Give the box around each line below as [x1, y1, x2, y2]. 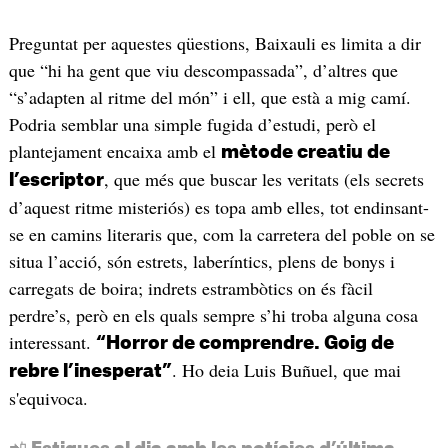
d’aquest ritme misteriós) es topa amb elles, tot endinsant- [8, 195, 429, 220]
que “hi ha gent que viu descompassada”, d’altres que [8, 58, 398, 83]
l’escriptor [8, 171, 104, 190]
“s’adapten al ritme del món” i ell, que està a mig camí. [8, 85, 411, 110]
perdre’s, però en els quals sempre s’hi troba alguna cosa [8, 303, 418, 328]
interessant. [8, 330, 96, 355]
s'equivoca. [8, 386, 88, 411]
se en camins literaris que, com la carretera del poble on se [8, 222, 435, 247]
